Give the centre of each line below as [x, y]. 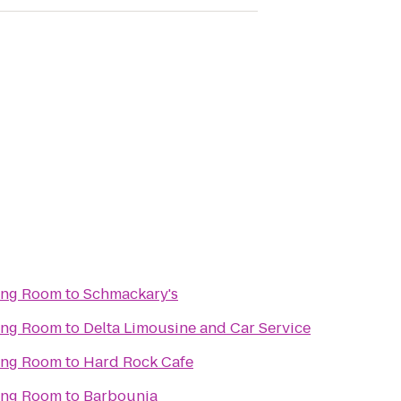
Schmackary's [131, 294]
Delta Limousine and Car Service [197, 328]
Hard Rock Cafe [138, 362]
